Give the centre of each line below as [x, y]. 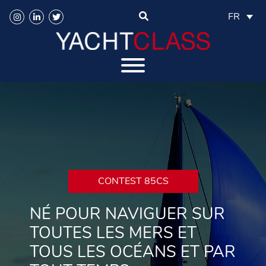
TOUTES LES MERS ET [113, 233]
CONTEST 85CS [133, 181]
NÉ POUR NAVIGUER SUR [127, 214]
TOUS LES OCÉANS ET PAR [133, 252]
